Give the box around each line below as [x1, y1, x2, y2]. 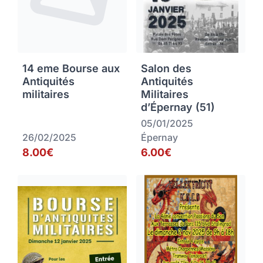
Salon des [141, 62, 191, 75]
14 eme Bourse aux [22, 62, 120, 75]
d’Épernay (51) [141, 101, 215, 114]
